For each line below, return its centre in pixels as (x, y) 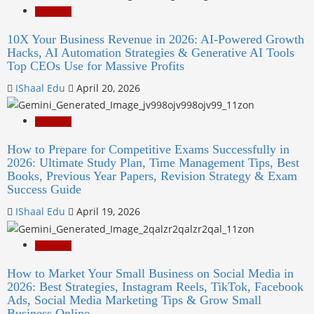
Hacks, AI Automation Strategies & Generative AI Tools (151, 52)
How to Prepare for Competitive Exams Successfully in (148, 150)
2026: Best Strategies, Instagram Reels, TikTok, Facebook (155, 287)
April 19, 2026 (107, 212)
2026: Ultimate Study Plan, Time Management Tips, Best (153, 163)
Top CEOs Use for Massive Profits (96, 66)
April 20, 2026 (107, 88)
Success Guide (44, 190)
